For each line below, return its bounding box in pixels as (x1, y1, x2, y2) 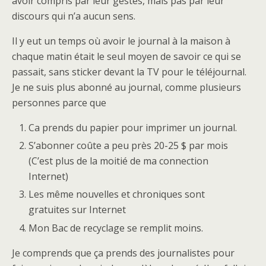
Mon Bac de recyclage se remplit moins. (28, 221, 204, 235)
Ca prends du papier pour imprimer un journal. (28, 121, 237, 134)
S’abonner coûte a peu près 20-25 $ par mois (28, 139, 229, 153)
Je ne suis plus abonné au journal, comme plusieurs (12, 81, 241, 94)
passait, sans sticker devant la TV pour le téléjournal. (12, 65, 246, 78)
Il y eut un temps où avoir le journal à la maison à (12, 34, 230, 47)
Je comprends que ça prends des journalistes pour (12, 246, 235, 259)
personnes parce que (12, 96, 106, 109)
